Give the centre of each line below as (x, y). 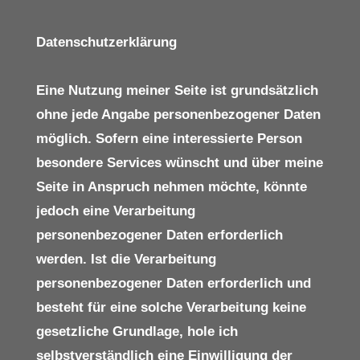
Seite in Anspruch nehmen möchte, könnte (171, 186)
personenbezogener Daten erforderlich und (173, 283)
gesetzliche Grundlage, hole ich (137, 331)
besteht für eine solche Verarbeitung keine (171, 307)
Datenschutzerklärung (106, 42)
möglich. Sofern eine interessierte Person (169, 138)
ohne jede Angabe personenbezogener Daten (178, 114)
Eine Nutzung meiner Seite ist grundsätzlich (177, 90)
